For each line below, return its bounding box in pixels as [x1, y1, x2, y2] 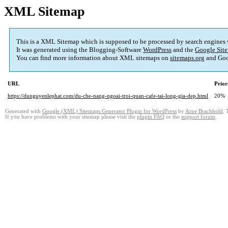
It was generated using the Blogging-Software [16, 46, 143, 54]
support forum [181, 114, 215, 120]
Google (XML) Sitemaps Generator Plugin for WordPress [42, 108, 177, 115]
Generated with [5, 108, 42, 115]
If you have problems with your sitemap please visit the [5, 114, 137, 120]
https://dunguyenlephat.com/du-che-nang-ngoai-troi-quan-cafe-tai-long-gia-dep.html [8, 93, 208, 99]
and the [172, 46, 195, 54]
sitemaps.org [170, 54, 205, 62]
